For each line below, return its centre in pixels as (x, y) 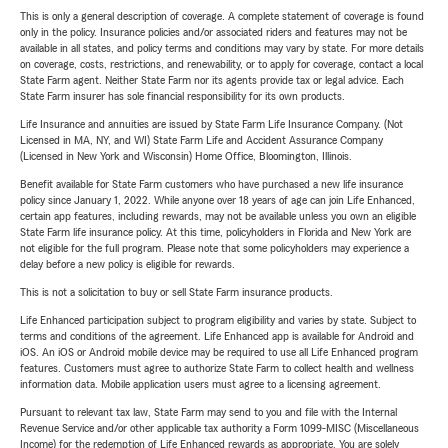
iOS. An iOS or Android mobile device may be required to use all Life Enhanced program (219, 352)
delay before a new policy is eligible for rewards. (127, 264)
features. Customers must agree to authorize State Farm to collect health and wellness (217, 368)
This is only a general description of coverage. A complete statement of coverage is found (222, 16)
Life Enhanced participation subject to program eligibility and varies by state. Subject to (218, 320)
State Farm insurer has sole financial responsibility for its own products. (182, 96)
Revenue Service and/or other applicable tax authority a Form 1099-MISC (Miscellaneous (219, 428)
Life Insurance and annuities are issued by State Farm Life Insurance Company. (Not (211, 124)
